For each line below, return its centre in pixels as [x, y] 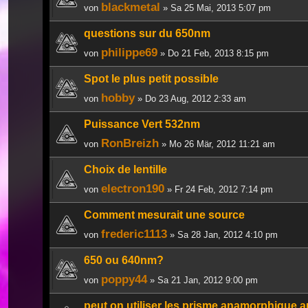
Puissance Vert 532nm [142, 124]
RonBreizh [130, 143]
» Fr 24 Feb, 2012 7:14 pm [219, 189]
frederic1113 [134, 233]
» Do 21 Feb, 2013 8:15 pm [213, 53]
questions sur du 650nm [147, 33]
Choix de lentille [125, 169]
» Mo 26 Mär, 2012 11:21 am [217, 144]
